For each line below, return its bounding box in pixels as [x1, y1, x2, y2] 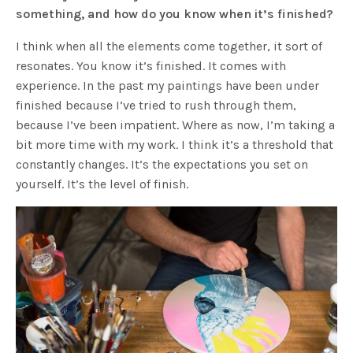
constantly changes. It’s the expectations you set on [16, 157, 309, 173]
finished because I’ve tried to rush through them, [16, 98, 297, 113]
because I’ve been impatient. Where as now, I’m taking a [16, 117, 336, 133]
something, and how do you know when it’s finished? [16, 6, 334, 22]
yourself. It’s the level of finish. [16, 176, 189, 192]
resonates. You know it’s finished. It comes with [16, 58, 287, 74]
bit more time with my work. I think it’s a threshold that [16, 137, 334, 153]
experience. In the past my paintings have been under [16, 78, 320, 94]
